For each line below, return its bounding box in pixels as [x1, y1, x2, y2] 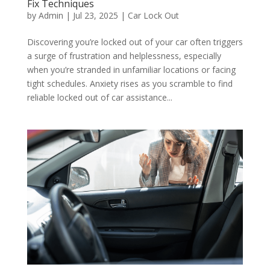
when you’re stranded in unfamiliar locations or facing [27, 63, 236, 75]
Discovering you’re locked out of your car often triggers [27, 36, 243, 48]
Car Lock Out [127, 9, 179, 21]
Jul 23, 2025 [72, 9, 118, 21]
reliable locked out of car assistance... [27, 91, 172, 103]
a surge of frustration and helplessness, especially [27, 49, 221, 61]
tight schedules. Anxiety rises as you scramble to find [27, 77, 233, 89]
